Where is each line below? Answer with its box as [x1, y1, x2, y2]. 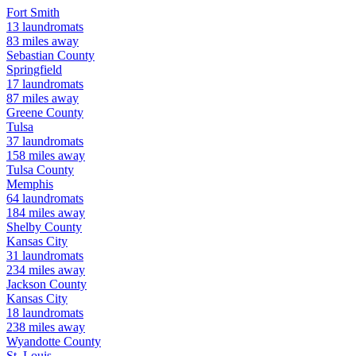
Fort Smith [6, 6, 60, 20]
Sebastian [6, 48, 54, 63]
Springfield [6, 63, 62, 77]
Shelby [6, 220, 41, 234]
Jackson [6, 277, 46, 292]
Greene [6, 106, 43, 120]
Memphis [6, 177, 53, 192]
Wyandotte [6, 335, 60, 349]
